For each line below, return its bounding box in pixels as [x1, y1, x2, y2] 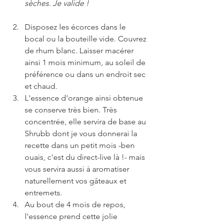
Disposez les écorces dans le [25, 22, 128, 32]
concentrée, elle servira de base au [25, 117, 148, 126]
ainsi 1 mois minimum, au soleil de [25, 58, 147, 67]
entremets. [25, 188, 66, 197]
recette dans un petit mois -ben [25, 141, 137, 150]
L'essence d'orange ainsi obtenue [25, 93, 145, 103]
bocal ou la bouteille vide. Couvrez [25, 34, 148, 43]
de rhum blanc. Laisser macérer [25, 46, 136, 55]
